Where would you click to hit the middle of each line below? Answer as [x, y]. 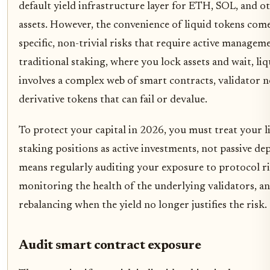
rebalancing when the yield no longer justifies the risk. [143, 206]
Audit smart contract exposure [110, 246]
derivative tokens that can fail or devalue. [113, 100]
